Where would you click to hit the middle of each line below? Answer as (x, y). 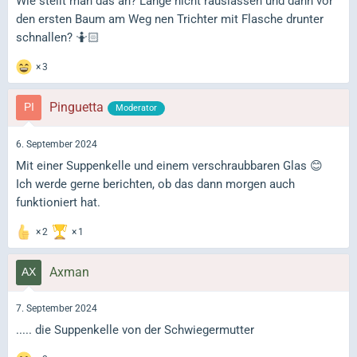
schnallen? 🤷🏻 (58, 38)
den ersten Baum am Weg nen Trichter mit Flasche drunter (170, 20)
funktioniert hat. (58, 202)
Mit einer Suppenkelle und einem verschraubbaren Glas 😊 (169, 165)
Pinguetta (76, 108)
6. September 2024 (57, 144)
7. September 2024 (57, 309)
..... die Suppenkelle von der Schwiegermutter (135, 330)
